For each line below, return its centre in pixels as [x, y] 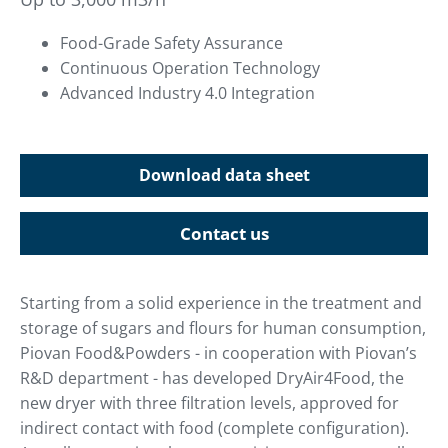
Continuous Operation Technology [190, 68]
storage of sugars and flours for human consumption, [223, 328]
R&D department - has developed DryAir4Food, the [212, 378]
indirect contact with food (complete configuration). [214, 428]
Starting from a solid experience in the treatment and [221, 303]
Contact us [224, 234]
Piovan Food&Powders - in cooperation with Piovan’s [218, 353]
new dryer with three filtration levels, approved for [209, 403]
